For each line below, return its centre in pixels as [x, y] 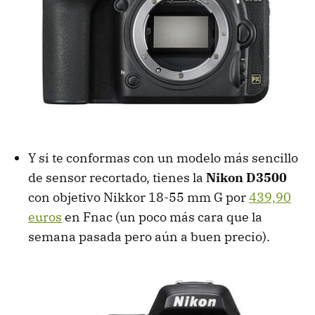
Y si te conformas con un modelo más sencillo [163, 157]
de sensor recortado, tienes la [117, 177]
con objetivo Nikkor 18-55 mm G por [139, 197]
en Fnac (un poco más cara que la [162, 217]
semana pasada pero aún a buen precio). [149, 236]
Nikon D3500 [246, 177]
